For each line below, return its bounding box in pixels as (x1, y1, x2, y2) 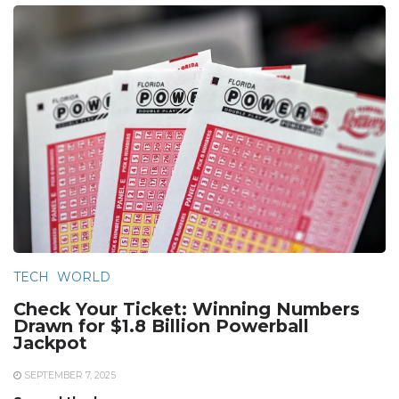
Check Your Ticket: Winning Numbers (13, 298, 360, 321)
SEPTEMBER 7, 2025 (24, 370, 116, 382)
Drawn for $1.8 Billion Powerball (13, 315, 309, 338)
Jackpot (13, 332, 87, 354)
